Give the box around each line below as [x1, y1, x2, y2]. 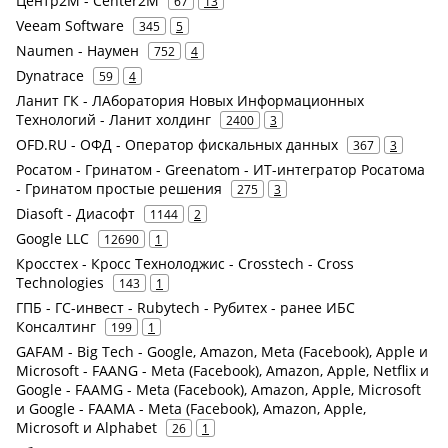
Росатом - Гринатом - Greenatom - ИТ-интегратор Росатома [16, 160, 425, 179]
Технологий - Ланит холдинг [16, 110, 211, 129]
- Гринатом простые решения [16, 179, 222, 198]
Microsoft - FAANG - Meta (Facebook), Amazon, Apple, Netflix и [16, 361, 429, 380]
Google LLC [16, 229, 89, 248]
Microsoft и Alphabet [16, 418, 157, 437]
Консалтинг [16, 317, 96, 336]
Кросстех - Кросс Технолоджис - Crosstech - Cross [16, 254, 354, 273]
